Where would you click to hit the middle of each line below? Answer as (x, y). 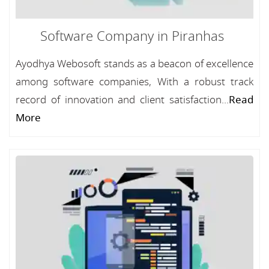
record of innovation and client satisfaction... (122, 100)
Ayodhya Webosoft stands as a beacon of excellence (134, 64)
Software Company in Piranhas (132, 37)
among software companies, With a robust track (134, 82)
